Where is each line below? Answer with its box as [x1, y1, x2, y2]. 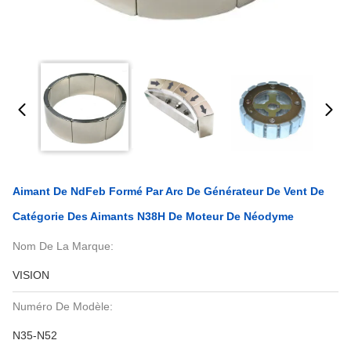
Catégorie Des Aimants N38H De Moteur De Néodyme [13, 210, 294, 223]
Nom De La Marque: [13, 240, 114, 252]
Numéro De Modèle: [13, 300, 113, 313]
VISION [13, 269, 49, 281]
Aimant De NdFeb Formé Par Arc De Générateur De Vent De [13, 185, 324, 197]
